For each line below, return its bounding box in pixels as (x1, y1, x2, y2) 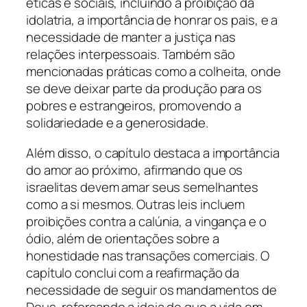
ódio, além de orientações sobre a (26, 229, 219, 247)
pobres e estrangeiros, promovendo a (26, 97, 241, 115)
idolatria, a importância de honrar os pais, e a (26, 11, 278, 29)
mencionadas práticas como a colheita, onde (26, 62, 281, 81)
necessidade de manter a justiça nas (26, 28, 236, 47)
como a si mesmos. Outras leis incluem (26, 195, 245, 213)
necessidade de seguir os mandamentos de (26, 280, 278, 299)
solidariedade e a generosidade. (26, 114, 208, 132)
